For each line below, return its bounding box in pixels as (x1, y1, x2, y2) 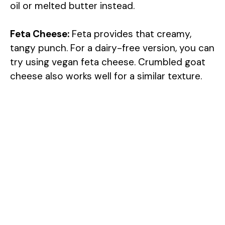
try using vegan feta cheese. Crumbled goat (10, 56, 205, 69)
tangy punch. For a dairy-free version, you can (10, 42, 214, 55)
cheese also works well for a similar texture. (10, 70, 202, 83)
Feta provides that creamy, (69, 28, 191, 41)
